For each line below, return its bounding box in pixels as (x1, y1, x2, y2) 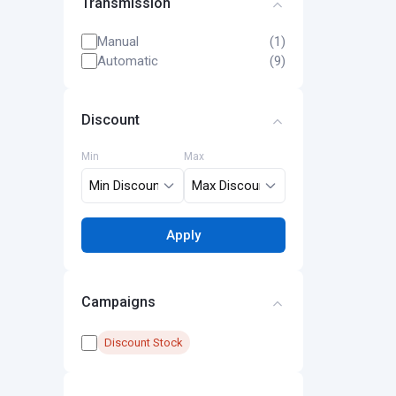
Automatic (97, 53, 158, 69)
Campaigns (81, 293, 156, 310)
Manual (97, 34, 139, 49)
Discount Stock (104, 336, 183, 349)
